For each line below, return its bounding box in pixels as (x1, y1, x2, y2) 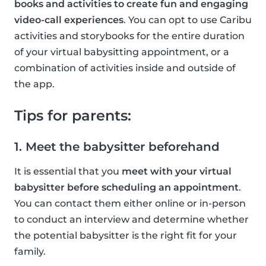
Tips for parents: (14, 106, 131, 124)
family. (14, 245, 46, 257)
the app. (14, 78, 55, 90)
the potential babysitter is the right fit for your (14, 229, 237, 241)
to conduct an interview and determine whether (14, 213, 249, 225)
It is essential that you (14, 165, 122, 177)
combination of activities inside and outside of (14, 62, 236, 74)
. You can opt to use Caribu (123, 14, 252, 26)
